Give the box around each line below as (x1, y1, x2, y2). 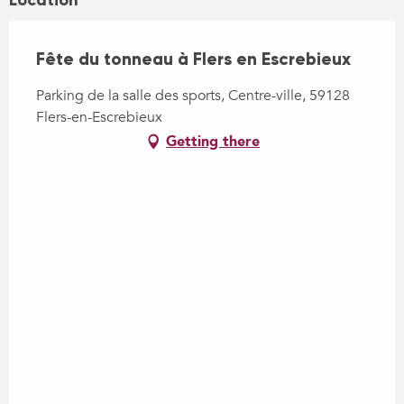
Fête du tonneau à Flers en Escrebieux (36, 49, 351, 70)
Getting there (166, 132, 260, 152)
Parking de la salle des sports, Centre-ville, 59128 (36, 86, 350, 106)
